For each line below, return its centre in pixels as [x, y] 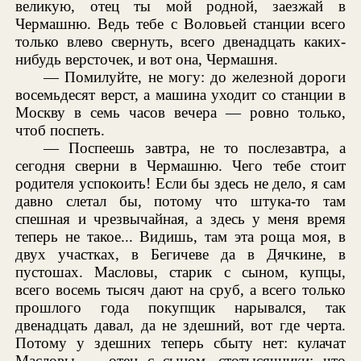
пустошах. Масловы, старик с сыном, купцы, [180, 272]
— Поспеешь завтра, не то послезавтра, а [195, 147]
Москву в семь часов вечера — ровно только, [180, 112]
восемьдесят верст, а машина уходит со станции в [180, 94]
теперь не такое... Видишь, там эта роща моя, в [180, 236]
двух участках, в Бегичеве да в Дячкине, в [180, 254]
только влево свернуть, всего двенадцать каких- [180, 41]
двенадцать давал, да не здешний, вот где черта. [180, 325]
